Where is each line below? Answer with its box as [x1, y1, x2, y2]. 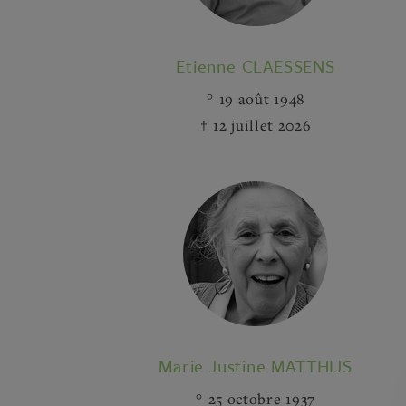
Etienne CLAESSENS [176, 53, 335, 78]
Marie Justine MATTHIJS [159, 353, 353, 378]
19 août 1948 [218, 89, 304, 109]
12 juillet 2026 [213, 115, 312, 135]
